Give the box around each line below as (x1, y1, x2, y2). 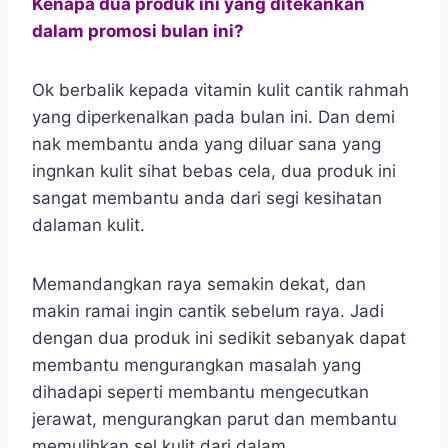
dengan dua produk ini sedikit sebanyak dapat (32, 327, 406, 348)
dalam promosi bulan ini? (32, 20, 248, 41)
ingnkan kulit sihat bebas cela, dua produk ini (32, 160, 396, 181)
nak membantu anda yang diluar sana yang (32, 133, 381, 154)
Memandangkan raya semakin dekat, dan (32, 273, 366, 294)
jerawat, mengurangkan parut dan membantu (32, 408, 397, 429)
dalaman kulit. (32, 214, 145, 235)
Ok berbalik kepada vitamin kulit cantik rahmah (32, 79, 409, 100)
